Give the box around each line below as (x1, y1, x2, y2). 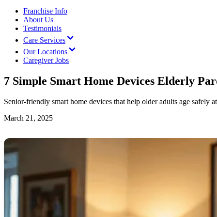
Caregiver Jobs (23, 56, 69, 64)
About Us (23, 15, 53, 24)
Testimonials (23, 24, 62, 32)
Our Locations (23, 47, 67, 56)
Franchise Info (23, 7, 67, 15)
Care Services (23, 36, 65, 44)
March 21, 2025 (4, 113, 53, 122)
